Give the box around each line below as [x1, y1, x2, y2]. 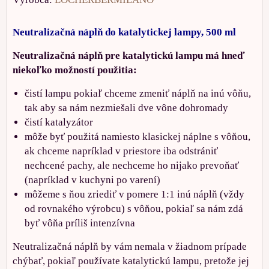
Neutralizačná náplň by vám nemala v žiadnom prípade [13, 240, 247, 252]
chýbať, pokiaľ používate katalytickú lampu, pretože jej [13, 255, 249, 267]
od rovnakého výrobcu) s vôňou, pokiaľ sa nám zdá [25, 202, 243, 214]
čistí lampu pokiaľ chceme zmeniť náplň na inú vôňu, [25, 87, 251, 99]
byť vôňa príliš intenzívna [25, 217, 135, 229]
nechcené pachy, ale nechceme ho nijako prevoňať [25, 159, 239, 171]
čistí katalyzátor [25, 116, 93, 128]
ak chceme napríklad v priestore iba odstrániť [25, 145, 218, 157]
